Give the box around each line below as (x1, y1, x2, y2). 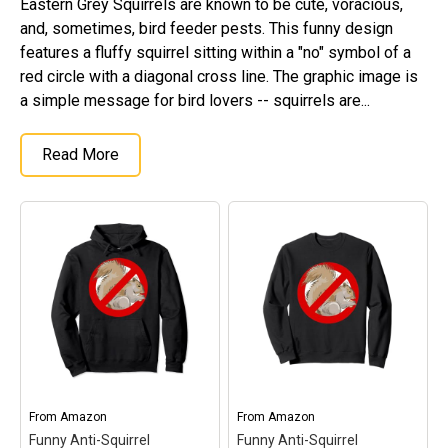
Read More (42, 145, 119, 164)
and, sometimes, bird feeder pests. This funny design (20, 19, 393, 38)
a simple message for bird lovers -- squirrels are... (20, 91, 370, 110)
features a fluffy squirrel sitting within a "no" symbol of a (20, 43, 411, 62)
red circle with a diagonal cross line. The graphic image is (20, 67, 418, 86)
